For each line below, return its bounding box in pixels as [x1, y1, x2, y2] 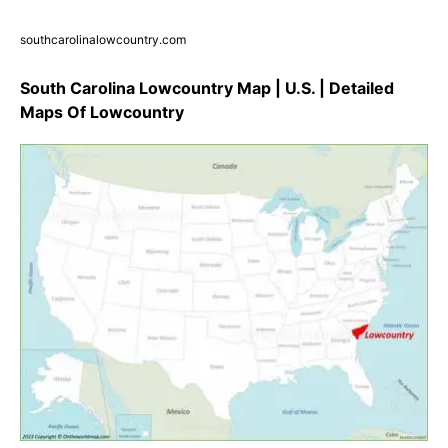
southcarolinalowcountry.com [20, 31, 186, 47]
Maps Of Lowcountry [20, 101, 184, 122]
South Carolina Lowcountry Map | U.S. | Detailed [20, 77, 394, 98]
